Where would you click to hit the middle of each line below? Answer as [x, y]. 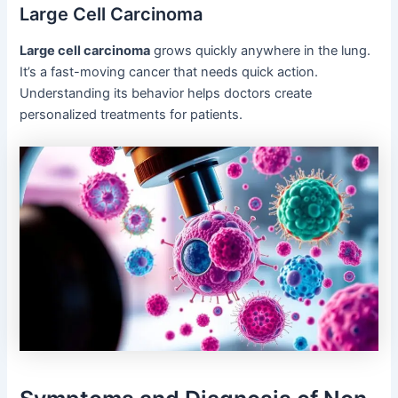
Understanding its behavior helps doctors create [166, 94]
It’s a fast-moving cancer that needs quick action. [169, 72]
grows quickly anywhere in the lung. [261, 51]
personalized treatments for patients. [131, 115]
